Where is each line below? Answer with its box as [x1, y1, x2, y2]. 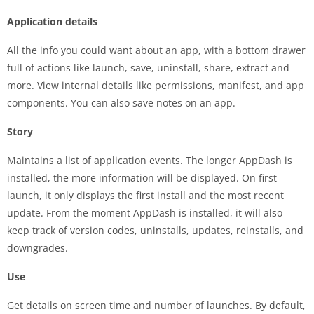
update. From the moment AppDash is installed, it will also [7, 205, 282, 219]
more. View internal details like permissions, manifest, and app [7, 78, 304, 92]
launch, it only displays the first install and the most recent [7, 188, 284, 202]
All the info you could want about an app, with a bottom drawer [7, 43, 306, 57]
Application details [7, 14, 97, 28]
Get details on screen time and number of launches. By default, [7, 298, 306, 312]
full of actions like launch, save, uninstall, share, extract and [7, 60, 289, 74]
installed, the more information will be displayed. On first [7, 170, 277, 184]
